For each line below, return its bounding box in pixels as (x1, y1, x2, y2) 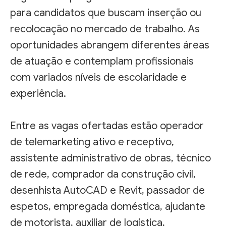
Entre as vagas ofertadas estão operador (10, 119, 204, 132)
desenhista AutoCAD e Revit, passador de (10, 184, 205, 197)
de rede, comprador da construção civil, (10, 167, 196, 181)
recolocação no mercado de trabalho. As (10, 22, 200, 35)
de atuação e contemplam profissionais (10, 54, 194, 68)
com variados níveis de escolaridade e (10, 71, 187, 84)
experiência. (10, 87, 66, 100)
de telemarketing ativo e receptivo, (10, 135, 174, 148)
